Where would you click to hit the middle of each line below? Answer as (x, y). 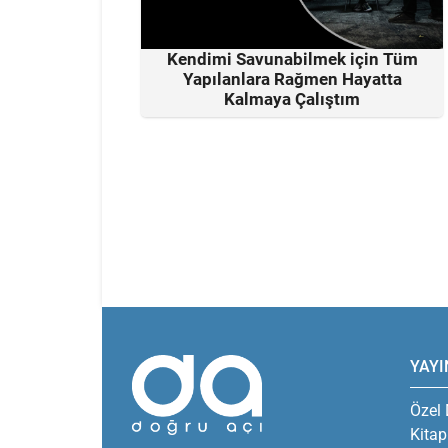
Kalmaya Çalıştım (292, 98)
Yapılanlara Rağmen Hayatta (292, 78)
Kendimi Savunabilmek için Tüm (292, 58)
